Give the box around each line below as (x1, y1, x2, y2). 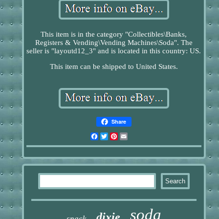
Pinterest (117, 132, 144, 140)
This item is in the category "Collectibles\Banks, (41, 30, 187, 38)
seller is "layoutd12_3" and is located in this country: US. (26, 46, 201, 55)
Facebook (98, 132, 128, 140)
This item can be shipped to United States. (49, 62, 178, 70)
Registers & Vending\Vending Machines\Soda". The (35, 38, 193, 46)
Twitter (108, 132, 129, 140)
